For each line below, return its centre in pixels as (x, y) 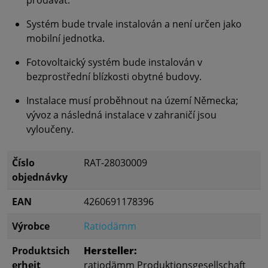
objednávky (40, 177)
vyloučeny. (50, 130)
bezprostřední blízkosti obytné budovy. (114, 77)
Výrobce (31, 226)
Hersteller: (110, 251)
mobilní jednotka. (66, 39)
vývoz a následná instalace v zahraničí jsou (121, 115)
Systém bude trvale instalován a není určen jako (134, 24)
